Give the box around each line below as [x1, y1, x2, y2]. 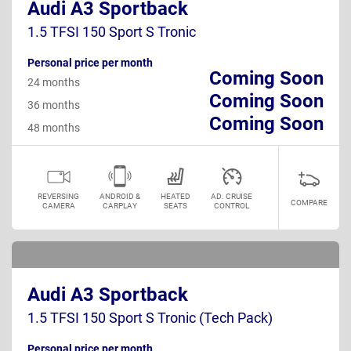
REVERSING [38, 191, 79, 201]
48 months [27, 121, 80, 134]
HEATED [161, 191, 190, 201]
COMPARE [291, 197, 327, 207]
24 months [27, 75, 80, 89]
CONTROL [214, 201, 249, 210]
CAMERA [42, 201, 75, 210]
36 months [27, 98, 80, 111]
